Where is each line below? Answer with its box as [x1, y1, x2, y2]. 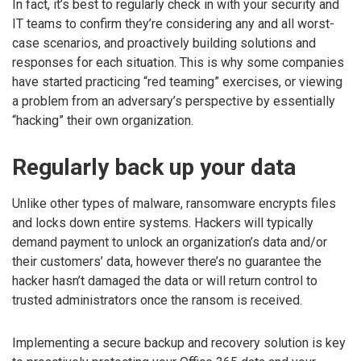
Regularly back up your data [12, 153, 296, 180]
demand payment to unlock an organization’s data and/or [12, 234, 327, 250]
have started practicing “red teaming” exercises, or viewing [12, 73, 342, 89]
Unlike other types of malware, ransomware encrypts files [12, 195, 336, 211]
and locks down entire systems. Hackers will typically [12, 214, 313, 230]
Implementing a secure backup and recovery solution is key [12, 334, 346, 351]
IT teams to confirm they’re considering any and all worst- [12, 15, 334, 31]
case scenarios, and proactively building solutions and [12, 35, 316, 51]
